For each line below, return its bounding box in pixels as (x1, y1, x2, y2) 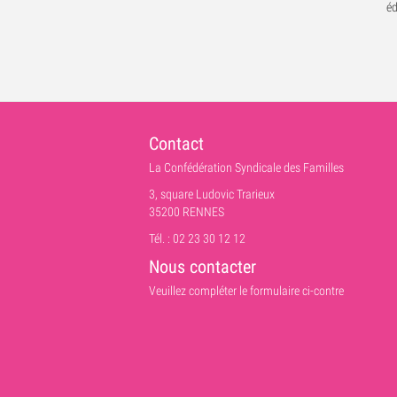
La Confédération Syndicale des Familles (148, 160, 344, 175)
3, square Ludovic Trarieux (148, 186, 275, 201)
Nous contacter (148, 255, 256, 277)
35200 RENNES (148, 204, 224, 219)
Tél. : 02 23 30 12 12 (148, 230, 245, 245)
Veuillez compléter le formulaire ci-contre (148, 283, 344, 298)
